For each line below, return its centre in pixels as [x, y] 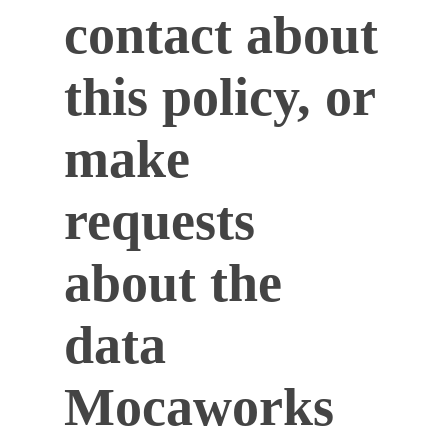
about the [173, 283]
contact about [221, 35]
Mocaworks [199, 407]
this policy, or [219, 97]
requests [159, 221]
